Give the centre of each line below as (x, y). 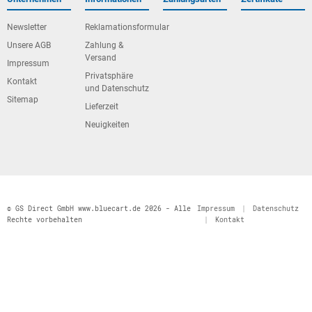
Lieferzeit (102, 107)
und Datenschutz (117, 88)
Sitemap (23, 100)
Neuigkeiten (107, 125)
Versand (101, 58)
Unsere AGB (29, 45)
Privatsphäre (109, 76)
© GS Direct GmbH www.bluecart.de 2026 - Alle (99, 209)
